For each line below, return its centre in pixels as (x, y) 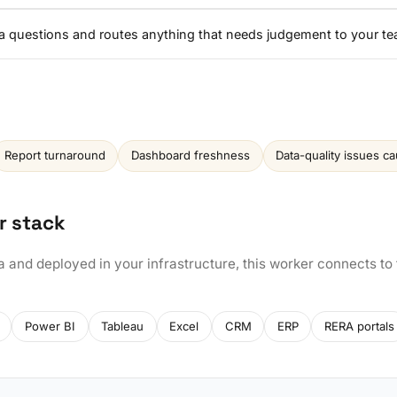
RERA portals (359, 326)
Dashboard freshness (190, 156)
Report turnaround (54, 156)
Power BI (50, 326)
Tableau (123, 326)
